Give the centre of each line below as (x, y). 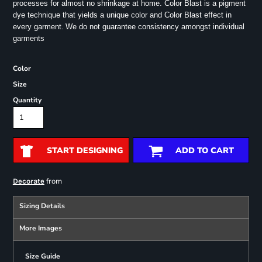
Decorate (28, 181)
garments (28, 39)
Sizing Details (42, 206)
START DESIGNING (85, 151)
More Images (40, 228)
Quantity (27, 100)
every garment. (38, 27)
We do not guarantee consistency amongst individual (155, 27)
